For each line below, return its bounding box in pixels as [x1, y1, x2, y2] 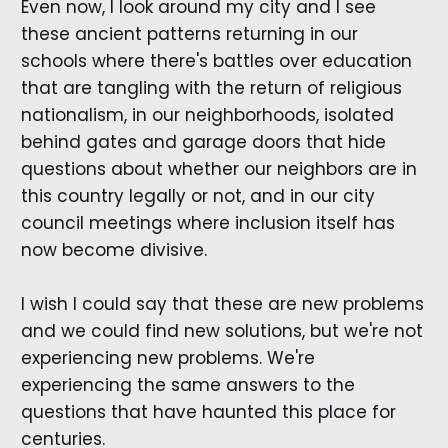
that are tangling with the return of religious [20, 76, 402, 101]
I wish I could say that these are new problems [20, 292, 424, 317]
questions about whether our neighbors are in [20, 157, 417, 182]
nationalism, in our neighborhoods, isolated [20, 103, 394, 128]
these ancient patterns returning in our [20, 22, 358, 47]
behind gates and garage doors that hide [20, 130, 386, 155]
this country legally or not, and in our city [20, 184, 375, 209]
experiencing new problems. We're [20, 346, 315, 371]
